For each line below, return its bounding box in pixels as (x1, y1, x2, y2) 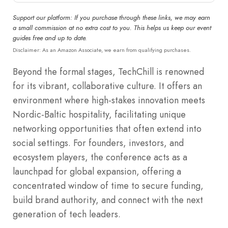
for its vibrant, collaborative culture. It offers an (13, 79, 202, 93)
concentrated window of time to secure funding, (13, 179, 204, 192)
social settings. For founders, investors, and (13, 136, 184, 150)
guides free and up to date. (13, 33, 87, 43)
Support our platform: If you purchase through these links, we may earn (13, 13, 210, 22)
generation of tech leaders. (13, 207, 121, 221)
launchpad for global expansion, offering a (13, 164, 181, 178)
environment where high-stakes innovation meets (13, 93, 205, 107)
